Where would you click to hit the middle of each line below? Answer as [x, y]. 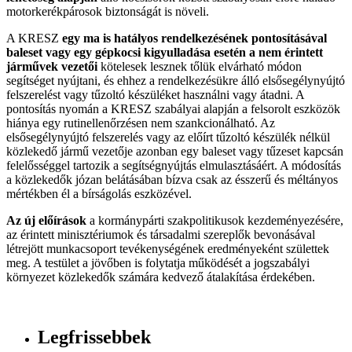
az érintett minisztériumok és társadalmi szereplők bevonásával [161, 235]
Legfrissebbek [94, 337]
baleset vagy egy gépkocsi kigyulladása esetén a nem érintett [165, 52]
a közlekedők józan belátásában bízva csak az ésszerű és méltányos [172, 180]
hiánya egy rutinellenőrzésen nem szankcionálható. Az [141, 123]
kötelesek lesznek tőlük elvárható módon [200, 66]
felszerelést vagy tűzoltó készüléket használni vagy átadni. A [155, 95]
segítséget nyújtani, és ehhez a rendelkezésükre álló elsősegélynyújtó [176, 81]
